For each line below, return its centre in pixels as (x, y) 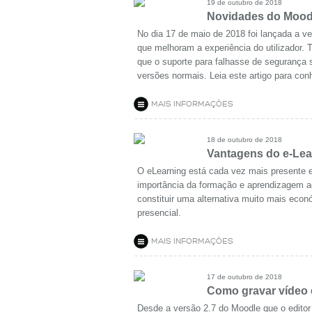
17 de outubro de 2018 (244, 277)
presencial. (159, 213)
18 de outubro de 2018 (244, 140)
